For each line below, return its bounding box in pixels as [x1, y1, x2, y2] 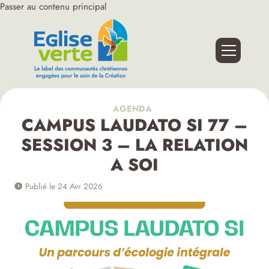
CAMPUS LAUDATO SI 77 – [22, 113, 247, 138]
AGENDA [110, 103, 152, 115]
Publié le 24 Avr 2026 [23, 181, 103, 193]
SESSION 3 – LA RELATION [21, 133, 248, 158]
